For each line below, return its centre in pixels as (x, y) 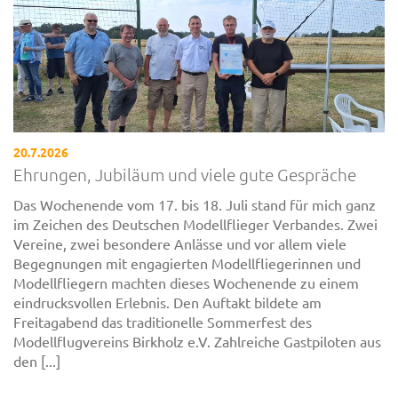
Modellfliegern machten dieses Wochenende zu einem (186, 283)
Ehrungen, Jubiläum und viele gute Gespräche (185, 174)
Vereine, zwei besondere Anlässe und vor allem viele (180, 244)
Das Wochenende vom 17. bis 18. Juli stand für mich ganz (195, 205)
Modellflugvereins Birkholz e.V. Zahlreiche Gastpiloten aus (197, 342)
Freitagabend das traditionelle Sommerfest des (163, 322)
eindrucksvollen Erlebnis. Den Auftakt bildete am (167, 302)
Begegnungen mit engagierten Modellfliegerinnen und (187, 263)
